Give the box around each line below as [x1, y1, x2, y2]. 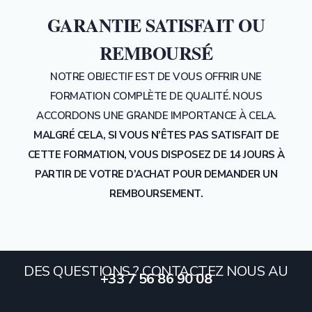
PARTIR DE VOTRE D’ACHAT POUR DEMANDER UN [35, 166, 277, 181]
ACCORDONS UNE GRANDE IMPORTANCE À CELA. [36, 108, 276, 123]
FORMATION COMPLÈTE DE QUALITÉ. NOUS [49, 88, 263, 103]
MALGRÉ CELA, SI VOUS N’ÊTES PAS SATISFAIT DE [33, 127, 279, 142]
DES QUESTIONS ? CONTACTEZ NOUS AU [24, 261, 288, 281]
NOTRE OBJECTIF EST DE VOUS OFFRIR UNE [50, 69, 262, 84]
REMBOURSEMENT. [109, 186, 203, 201]
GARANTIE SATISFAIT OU [47, 11, 265, 38]
